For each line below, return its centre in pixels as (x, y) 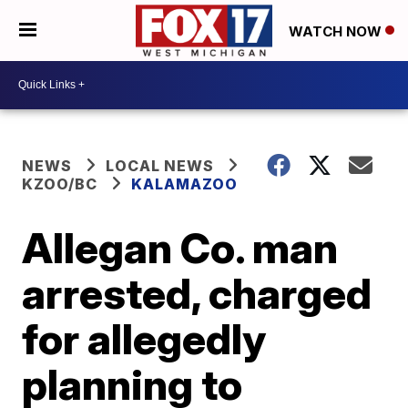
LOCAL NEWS (160, 165)
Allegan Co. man (180, 247)
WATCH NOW (337, 31)
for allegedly (144, 338)
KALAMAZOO (185, 184)
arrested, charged (197, 293)
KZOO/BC (60, 184)
